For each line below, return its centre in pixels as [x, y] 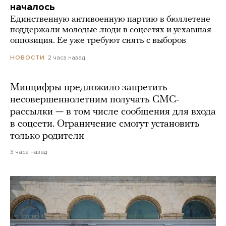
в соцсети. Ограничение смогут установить [105, 124]
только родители [47, 136]
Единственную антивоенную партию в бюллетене [110, 19]
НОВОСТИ [27, 57]
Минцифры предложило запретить [89, 88]
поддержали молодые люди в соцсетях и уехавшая [111, 30]
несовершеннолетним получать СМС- [95, 100]
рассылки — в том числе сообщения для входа [113, 112]
